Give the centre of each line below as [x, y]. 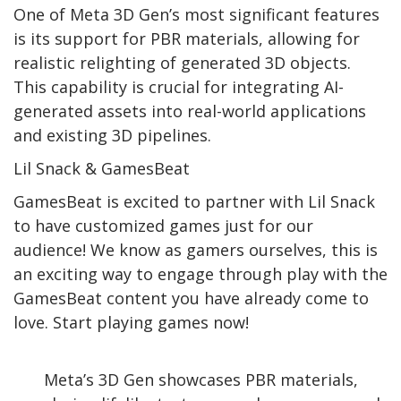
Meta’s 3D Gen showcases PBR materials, [200, 380]
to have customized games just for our [163, 226]
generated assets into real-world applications [190, 111]
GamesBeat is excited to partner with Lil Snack [194, 202]
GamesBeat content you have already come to [191, 299]
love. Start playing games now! [131, 323]
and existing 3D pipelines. [112, 136]
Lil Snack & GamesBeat [102, 169]
